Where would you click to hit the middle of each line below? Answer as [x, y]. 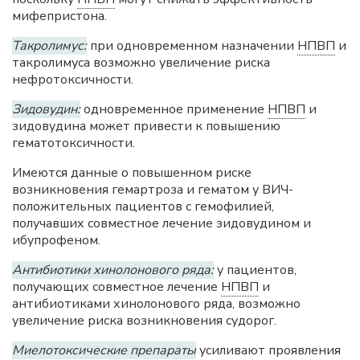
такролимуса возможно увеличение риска [141, 63]
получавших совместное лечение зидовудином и [162, 223]
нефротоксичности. [73, 80]
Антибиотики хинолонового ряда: [113, 270]
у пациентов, [255, 270]
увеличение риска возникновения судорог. [144, 321]
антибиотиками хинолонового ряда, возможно [156, 304]
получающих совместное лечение [117, 287]
